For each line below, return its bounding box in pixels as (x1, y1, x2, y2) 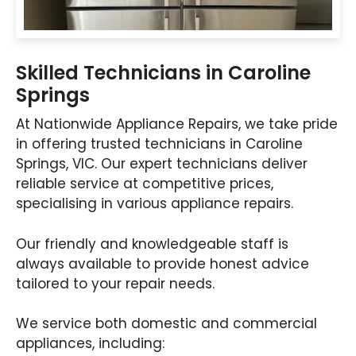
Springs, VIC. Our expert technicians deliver (16, 154, 308, 174)
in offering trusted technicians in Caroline (16, 134, 303, 154)
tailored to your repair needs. (16, 273, 215, 293)
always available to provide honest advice (16, 253, 309, 273)
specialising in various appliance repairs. (16, 194, 293, 214)
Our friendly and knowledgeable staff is (16, 234, 288, 253)
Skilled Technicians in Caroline (16, 60, 311, 87)
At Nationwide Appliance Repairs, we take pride (16, 114, 338, 134)
